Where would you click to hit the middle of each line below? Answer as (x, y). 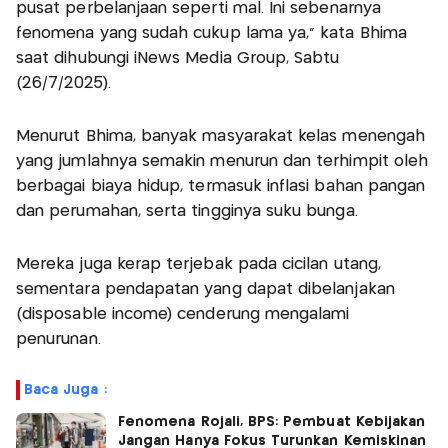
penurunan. (58, 339)
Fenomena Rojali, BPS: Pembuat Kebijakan (272, 421)
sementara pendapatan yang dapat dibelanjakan (205, 289)
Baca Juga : (65, 389)
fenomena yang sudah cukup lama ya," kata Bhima (211, 33)
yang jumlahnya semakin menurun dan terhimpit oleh (222, 161)
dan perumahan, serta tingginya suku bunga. (187, 211)
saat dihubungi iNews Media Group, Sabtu (178, 58)
